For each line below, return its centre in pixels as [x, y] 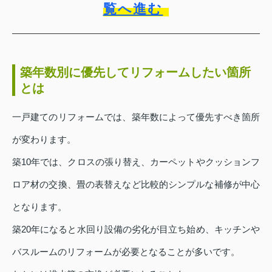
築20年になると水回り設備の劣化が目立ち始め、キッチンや [136, 229]
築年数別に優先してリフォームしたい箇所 [135, 73]
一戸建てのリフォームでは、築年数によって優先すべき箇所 [136, 117]
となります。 [39, 207]
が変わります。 [44, 140]
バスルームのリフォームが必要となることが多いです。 [126, 252]
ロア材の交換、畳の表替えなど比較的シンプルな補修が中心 [136, 185]
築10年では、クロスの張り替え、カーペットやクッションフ [136, 162]
